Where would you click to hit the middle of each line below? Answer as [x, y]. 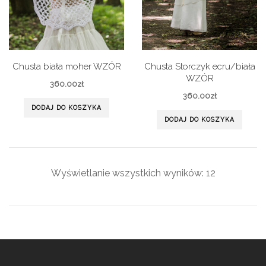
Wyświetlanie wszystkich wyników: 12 [133, 173]
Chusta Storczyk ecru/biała [199, 66]
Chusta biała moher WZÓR [66, 66]
